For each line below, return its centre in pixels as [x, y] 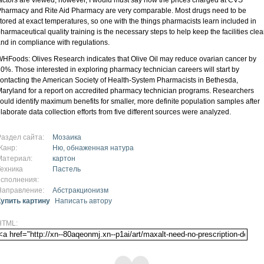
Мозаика [67, 137]
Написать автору [83, 201]
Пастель [67, 169]
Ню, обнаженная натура [93, 148]
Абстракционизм [80, 190]
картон [64, 158]
